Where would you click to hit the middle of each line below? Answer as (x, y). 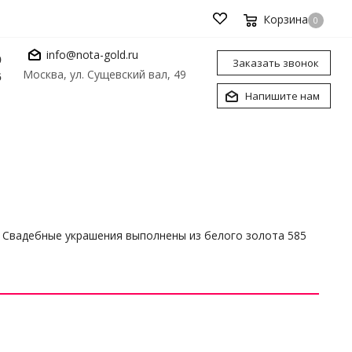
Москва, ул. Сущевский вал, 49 (104, 74)
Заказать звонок (276, 63)
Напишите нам (282, 96)
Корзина (286, 19)
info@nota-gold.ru (92, 54)
